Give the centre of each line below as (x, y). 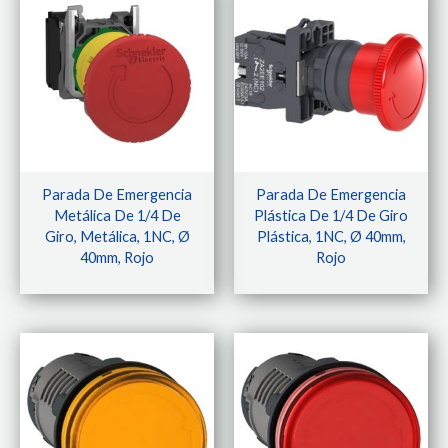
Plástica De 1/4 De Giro (331, 216)
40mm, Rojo (117, 258)
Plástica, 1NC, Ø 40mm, (331, 237)
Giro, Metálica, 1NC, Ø (117, 237)
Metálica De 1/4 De (117, 216)
